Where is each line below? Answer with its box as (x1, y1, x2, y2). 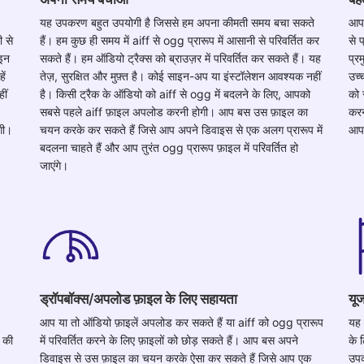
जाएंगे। (40, 158, 68, 172)
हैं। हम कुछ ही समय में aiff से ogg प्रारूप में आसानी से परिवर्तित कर (40, 32, 319, 47)
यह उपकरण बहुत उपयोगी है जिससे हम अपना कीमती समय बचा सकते (40, 15, 314, 29)
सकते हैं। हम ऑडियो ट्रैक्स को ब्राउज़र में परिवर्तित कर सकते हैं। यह (40, 50, 321, 65)
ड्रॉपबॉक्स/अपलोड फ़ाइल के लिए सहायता (40, 290, 237, 307)
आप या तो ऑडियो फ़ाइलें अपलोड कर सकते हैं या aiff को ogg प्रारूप (40, 314, 323, 329)
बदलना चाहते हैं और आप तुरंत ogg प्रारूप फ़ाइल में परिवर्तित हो (40, 140, 298, 154)
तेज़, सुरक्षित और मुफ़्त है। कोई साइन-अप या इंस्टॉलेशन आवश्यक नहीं (40, 68, 321, 83)
